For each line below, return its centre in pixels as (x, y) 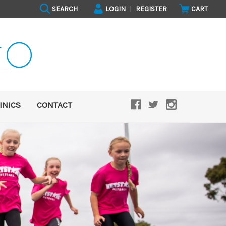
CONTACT (54, 105)
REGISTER (151, 9)
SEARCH (64, 9)
